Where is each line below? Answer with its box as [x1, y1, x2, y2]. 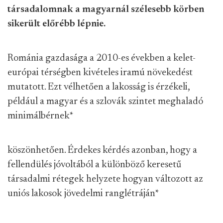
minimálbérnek [7, 111, 69, 121]
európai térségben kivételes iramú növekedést [7, 68, 193, 78]
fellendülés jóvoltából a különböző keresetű [7, 160, 181, 170]
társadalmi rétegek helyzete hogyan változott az [7, 174, 203, 184]
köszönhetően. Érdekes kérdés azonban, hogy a [7, 145, 197, 155]
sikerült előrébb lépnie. [7, 19, 106, 29]
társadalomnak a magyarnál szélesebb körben [7, 4, 204, 14]
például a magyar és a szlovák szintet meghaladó [7, 97, 203, 107]
